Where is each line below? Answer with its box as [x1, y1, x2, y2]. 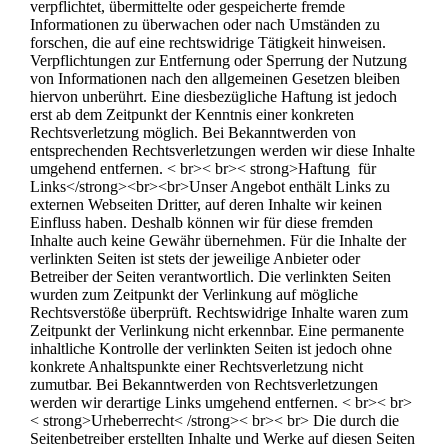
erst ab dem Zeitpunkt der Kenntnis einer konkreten [30, 105, 354, 123]
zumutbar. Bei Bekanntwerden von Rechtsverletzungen [30, 375, 378, 393]
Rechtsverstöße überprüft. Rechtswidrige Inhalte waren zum [30, 303, 408, 321]
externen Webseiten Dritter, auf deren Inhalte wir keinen [30, 195, 382, 213]
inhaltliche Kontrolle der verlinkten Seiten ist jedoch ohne [30, 339, 392, 357]
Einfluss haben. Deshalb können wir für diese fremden [30, 213, 373, 231]
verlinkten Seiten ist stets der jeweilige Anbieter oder [30, 249, 360, 267]
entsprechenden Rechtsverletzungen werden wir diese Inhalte [30, 141, 415, 159]
